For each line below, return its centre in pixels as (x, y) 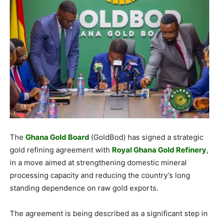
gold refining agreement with (61, 150)
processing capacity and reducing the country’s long (100, 175)
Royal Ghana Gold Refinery (159, 150)
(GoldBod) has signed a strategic (147, 137)
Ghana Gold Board (58, 137)
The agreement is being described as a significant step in (109, 213)
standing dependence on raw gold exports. (84, 188)
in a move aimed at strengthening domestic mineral (98, 162)
